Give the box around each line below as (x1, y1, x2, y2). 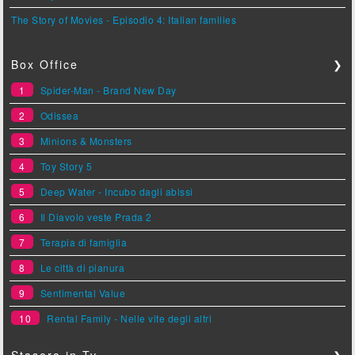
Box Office (11, 56, 79, 73)
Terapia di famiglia (40, 235, 128, 250)
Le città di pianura (40, 261, 125, 275)
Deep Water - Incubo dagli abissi (40, 185, 193, 199)
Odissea (40, 109, 79, 123)
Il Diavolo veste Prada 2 (40, 210, 152, 224)
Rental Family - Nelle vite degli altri (47, 311, 212, 326)
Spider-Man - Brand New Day (40, 83, 177, 97)
